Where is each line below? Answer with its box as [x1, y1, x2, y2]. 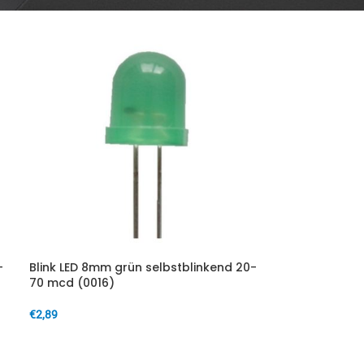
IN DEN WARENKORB [38, 333, 137, 345]
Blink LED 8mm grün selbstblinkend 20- [28, 259, 257, 275]
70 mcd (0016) [28, 275, 115, 291]
